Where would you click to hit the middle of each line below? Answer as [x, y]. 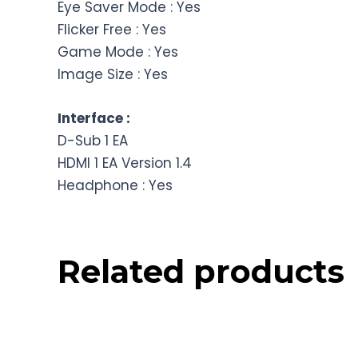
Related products [201, 272]
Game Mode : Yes [118, 52]
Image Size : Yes [113, 75]
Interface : [94, 119]
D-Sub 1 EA [93, 141]
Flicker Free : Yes [112, 30]
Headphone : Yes [115, 186]
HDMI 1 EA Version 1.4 [125, 163]
